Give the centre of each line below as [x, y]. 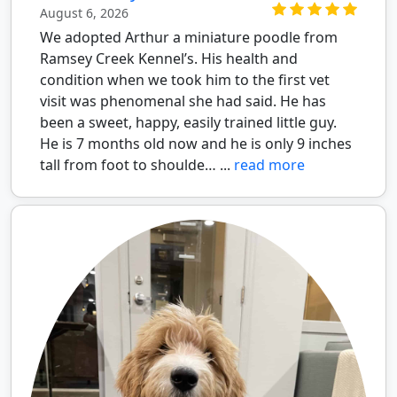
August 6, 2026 [84, 12]
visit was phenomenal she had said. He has [183, 101]
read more [269, 164]
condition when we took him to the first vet [185, 79]
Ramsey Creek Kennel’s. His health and [169, 58]
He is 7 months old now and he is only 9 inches [196, 143]
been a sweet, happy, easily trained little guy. [188, 122]
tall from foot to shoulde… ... [137, 164]
